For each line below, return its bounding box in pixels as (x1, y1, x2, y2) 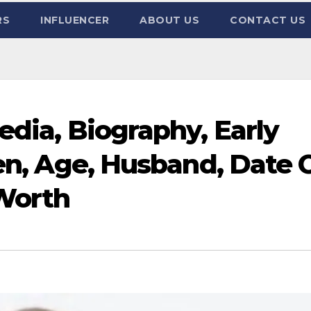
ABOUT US (140, 14, 199, 26)
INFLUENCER (40, 14, 109, 26)
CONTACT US (230, 14, 305, 26)
